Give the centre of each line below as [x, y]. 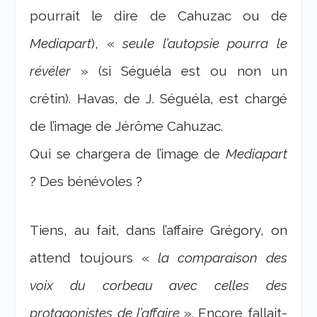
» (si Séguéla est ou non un [179, 70]
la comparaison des [222, 257]
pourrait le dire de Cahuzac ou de [158, 15]
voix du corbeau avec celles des [158, 285]
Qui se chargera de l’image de [128, 153]
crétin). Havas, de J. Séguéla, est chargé [158, 98]
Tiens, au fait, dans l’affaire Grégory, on [158, 230]
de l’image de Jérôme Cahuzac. [127, 126]
